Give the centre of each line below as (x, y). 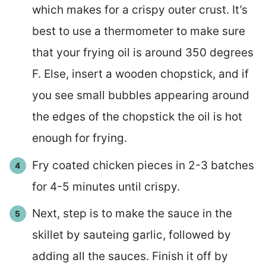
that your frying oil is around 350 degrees (142, 53)
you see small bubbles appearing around (140, 96)
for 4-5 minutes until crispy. (106, 186)
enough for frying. (79, 138)
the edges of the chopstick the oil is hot (137, 117)
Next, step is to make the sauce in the (132, 214)
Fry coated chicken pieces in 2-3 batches (143, 165)
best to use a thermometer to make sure (138, 31)
